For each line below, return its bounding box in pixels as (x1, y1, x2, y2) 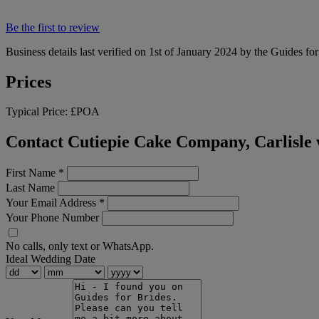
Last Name (6, 182, 55, 194)
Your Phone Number (6, 211, 99, 224)
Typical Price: (6, 105, 70, 118)
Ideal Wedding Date (6, 253, 95, 266)
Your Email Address (6, 197, 99, 209)
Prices (6, 72, 51, 91)
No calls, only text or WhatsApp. (6, 240, 154, 253)
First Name (6, 167, 58, 179)
